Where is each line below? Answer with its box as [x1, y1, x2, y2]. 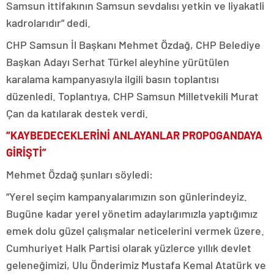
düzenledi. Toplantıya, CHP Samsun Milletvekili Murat [6, 89, 259, 103]
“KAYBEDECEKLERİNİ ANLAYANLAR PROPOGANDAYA [6, 128, 262, 142]
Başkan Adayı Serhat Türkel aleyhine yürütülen [6, 55, 229, 68]
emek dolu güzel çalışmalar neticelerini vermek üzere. [6, 224, 264, 237]
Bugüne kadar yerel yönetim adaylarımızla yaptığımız [6, 207, 257, 220]
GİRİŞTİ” [6, 146, 46, 159]
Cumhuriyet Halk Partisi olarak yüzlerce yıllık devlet [6, 241, 251, 254]
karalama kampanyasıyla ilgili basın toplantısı [6, 72, 219, 86]
